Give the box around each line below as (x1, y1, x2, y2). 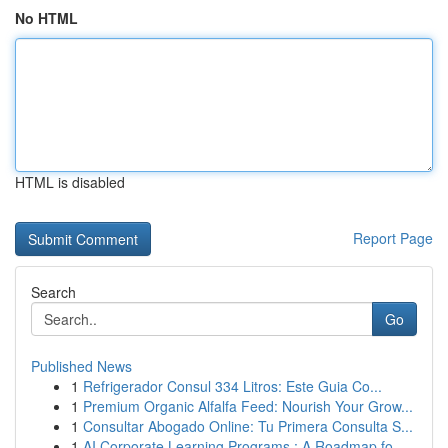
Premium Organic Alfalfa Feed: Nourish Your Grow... (83, 396, 413, 416)
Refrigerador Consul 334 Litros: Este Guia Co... (83, 376, 382, 396)
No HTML (15, 8, 78, 28)
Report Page (353, 228, 433, 248)
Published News (31, 356, 132, 376)
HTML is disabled (15, 172, 125, 192)
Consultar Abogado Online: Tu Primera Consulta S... (83, 416, 413, 436)
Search (31, 282, 76, 302)
